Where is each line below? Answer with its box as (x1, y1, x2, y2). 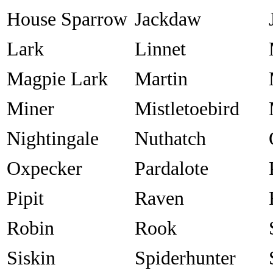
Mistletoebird (135, 97, 239, 120)
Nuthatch (135, 127, 206, 150)
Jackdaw (135, 8, 201, 30)
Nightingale (7, 127, 99, 150)
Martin (135, 68, 188, 90)
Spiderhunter (135, 247, 236, 269)
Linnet (135, 38, 186, 60)
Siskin (7, 247, 55, 269)
